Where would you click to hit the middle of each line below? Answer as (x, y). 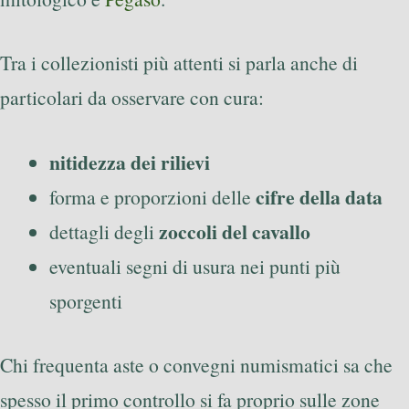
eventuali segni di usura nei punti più (195, 266)
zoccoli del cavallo (235, 231)
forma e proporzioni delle (152, 196)
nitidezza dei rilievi (130, 162)
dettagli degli (104, 231)
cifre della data (319, 196)
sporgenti (86, 300)
